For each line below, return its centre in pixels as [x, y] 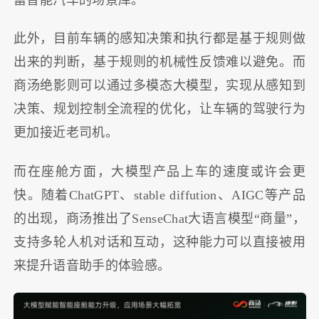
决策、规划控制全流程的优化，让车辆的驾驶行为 [159, 109]
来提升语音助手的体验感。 [92, 265]
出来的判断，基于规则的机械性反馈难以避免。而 [159, 62]
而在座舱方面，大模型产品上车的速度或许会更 [159, 171]
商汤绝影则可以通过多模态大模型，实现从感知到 [159, 86]
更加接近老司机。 [66, 133]
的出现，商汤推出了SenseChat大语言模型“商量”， [159, 218]
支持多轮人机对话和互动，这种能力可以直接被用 [159, 242]
